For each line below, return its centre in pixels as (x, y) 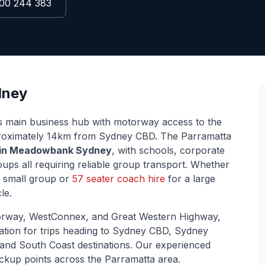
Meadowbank (41, 150)
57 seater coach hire (119, 179)
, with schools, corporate (168, 150)
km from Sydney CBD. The (119, 136)
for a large (190, 179)
